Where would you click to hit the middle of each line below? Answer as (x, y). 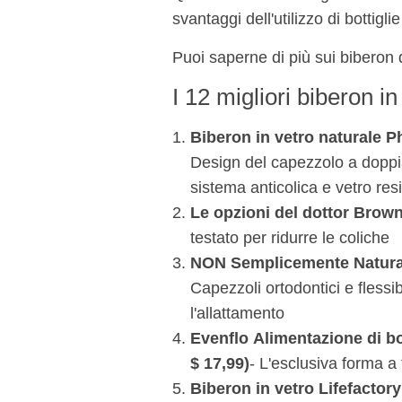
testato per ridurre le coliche (290, 238)
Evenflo (219, 339)
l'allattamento (237, 314)
